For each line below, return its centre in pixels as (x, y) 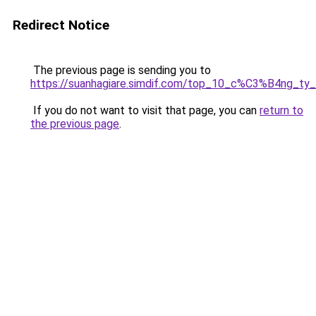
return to (281, 110)
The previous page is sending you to (121, 70)
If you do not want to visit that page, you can (145, 110)
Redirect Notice (61, 25)
